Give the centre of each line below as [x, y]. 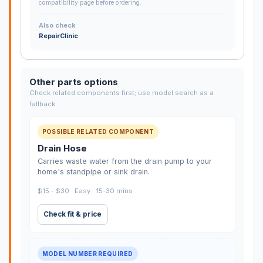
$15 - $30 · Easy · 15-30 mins [85, 191]
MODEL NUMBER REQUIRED [87, 253]
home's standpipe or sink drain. [93, 172]
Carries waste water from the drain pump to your [124, 161]
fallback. [43, 104]
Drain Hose [62, 149]
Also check [57, 25]
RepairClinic [58, 36]
